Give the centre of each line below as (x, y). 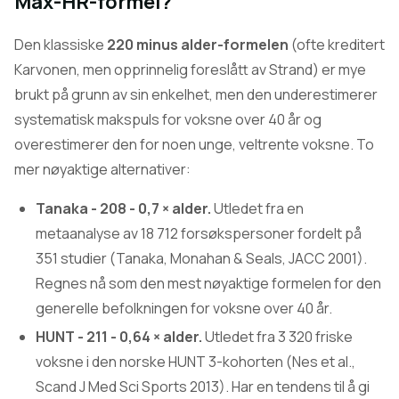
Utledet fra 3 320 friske (277, 337)
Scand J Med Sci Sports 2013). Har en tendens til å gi (203, 387)
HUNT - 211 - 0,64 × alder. (119, 337)
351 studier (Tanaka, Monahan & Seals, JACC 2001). (201, 258)
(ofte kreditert (337, 45)
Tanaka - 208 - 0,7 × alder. (123, 208)
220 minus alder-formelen (198, 45)
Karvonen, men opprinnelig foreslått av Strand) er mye (190, 69)
